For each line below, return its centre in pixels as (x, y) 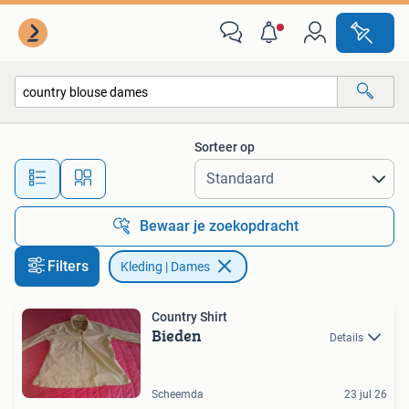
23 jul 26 (366, 394)
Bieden (177, 336)
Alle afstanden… (192, 170)
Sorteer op (225, 147)
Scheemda (178, 394)
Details (346, 338)
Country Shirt (189, 317)
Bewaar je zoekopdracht (219, 226)
